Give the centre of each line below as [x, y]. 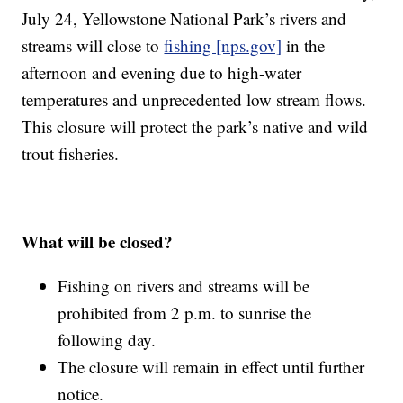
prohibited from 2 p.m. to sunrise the [185, 313]
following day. [107, 340]
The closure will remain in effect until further [211, 367]
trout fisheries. [71, 154]
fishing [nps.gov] [223, 46]
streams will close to [93, 46]
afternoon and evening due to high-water [162, 73]
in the [304, 46]
